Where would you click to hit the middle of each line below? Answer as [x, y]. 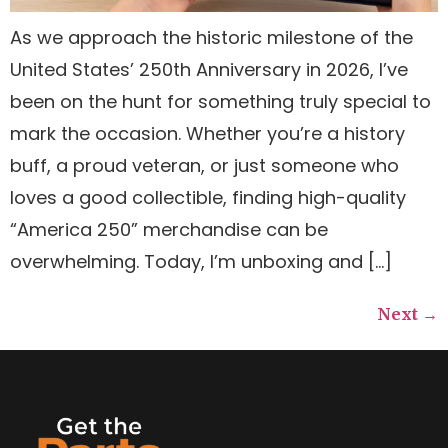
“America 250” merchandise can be [169, 230]
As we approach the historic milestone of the [211, 38]
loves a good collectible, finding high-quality [208, 198]
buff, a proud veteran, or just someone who [204, 166]
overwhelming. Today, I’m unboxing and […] [201, 262]
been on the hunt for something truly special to [220, 102]
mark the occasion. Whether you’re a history [207, 134]
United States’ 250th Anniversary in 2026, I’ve [209, 70]
